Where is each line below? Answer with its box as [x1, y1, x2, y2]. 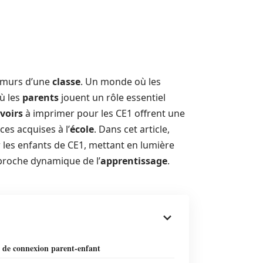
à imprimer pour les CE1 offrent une [23, 107, 185, 120]
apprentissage [100, 154, 167, 167]
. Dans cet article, [94, 123, 170, 136]
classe [52, 75, 80, 88]
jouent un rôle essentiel [59, 91, 166, 104]
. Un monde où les [80, 75, 161, 88]
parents [22, 91, 59, 104]
